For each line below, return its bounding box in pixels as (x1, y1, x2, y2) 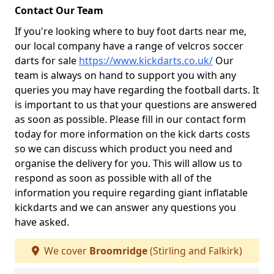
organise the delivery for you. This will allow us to (15, 157, 242, 170)
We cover (42, 244, 89, 257)
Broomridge (89, 244, 147, 257)
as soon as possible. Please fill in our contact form (15, 113, 246, 126)
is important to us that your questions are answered (15, 98, 257, 111)
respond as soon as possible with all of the (15, 171, 212, 185)
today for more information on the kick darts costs (15, 127, 250, 141)
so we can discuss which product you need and (15, 142, 232, 155)
